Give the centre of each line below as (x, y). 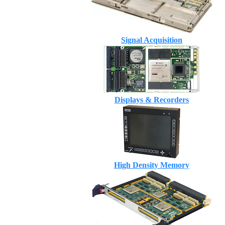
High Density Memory (152, 165)
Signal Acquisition (152, 40)
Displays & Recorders (152, 100)
